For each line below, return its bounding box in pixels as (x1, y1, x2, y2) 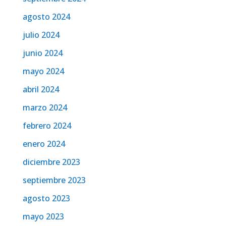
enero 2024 (22, 138, 65, 150)
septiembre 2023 (22, 175, 86, 186)
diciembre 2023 (22, 156, 80, 168)
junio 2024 (22, 47, 63, 59)
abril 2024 (22, 84, 59, 95)
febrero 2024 (22, 120, 71, 132)
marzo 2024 (22, 102, 67, 114)
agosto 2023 (22, 193, 70, 204)
